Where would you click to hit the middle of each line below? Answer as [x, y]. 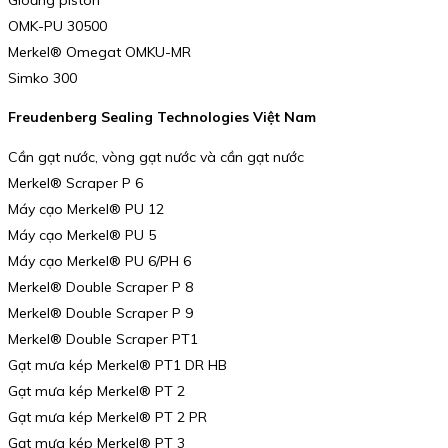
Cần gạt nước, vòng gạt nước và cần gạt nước [156, 157]
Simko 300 [42, 77]
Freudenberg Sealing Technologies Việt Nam [162, 117]
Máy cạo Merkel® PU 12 [86, 209]
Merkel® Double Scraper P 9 [100, 313]
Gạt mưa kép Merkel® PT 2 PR [107, 417]
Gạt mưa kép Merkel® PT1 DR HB [117, 365]
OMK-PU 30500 [57, 25]
